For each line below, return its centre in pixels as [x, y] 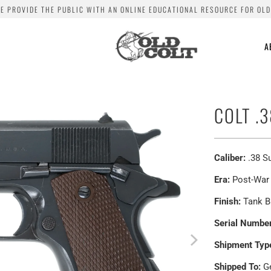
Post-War [250, 180]
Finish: [227, 202]
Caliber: [230, 158]
